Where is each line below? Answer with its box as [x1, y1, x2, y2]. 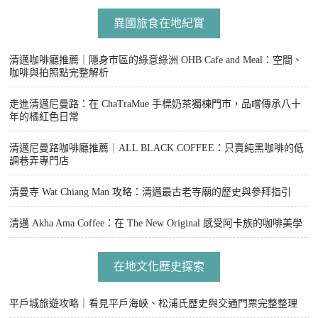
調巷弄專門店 [9, 155, 69, 167]
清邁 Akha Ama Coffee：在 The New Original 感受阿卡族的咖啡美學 [9, 218, 302, 229]
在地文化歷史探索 [114, 261, 204, 273]
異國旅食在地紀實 [114, 17, 204, 30]
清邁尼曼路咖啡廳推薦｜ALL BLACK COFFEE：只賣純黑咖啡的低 [9, 143, 304, 154]
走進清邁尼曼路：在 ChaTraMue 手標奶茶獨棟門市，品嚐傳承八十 [9, 99, 301, 110]
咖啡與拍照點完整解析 [9, 67, 109, 79]
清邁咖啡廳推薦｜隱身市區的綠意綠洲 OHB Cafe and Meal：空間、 [9, 55, 302, 66]
